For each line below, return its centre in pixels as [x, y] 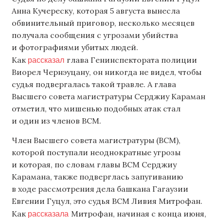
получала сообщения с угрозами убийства [95, 35]
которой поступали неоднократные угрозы [96, 152]
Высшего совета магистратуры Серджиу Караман [109, 97]
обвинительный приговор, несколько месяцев [103, 23]
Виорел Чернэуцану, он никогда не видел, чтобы [107, 72]
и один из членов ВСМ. [57, 121]
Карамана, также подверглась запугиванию [97, 176]
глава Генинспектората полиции [132, 60]
